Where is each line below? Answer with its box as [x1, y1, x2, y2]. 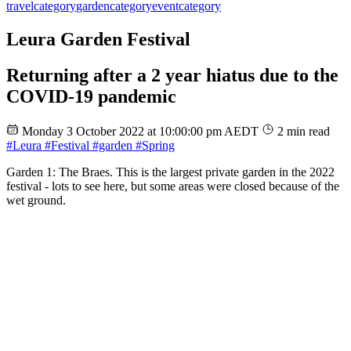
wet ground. [6, 194, 66, 208]
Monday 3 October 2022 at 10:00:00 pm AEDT [22, 125, 262, 139]
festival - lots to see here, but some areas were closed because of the [6, 179, 339, 194]
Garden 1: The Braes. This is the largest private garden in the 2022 [6, 165, 335, 179]
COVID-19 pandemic [6, 86, 176, 107]
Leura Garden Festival [6, 28, 190, 49]
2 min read [277, 125, 330, 139]
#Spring [132, 139, 175, 153]
